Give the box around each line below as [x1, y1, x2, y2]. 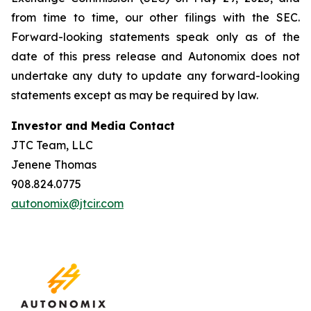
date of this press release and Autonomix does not [11, 49, 300, 63]
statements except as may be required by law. [11, 88, 258, 102]
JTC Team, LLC [11, 138, 93, 152]
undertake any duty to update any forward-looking [11, 69, 300, 83]
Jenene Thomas [11, 158, 96, 171]
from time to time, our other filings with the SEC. [11, 10, 300, 24]
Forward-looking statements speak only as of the [11, 30, 300, 44]
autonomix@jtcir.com [11, 196, 124, 210]
